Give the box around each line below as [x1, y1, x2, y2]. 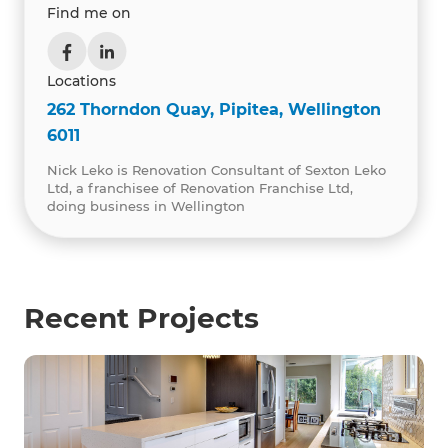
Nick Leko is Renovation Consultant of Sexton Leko [47, 162, 386, 179]
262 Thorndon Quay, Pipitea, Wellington [47, 100, 381, 120]
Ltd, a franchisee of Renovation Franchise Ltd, [47, 180, 353, 197]
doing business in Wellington [47, 198, 245, 215]
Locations [47, 72, 116, 91]
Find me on [47, 4, 131, 23]
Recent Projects [24, 301, 259, 336]
